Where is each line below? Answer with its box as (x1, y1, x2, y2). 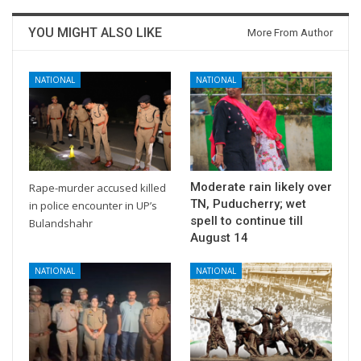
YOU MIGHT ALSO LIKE (28, 24, 162, 40)
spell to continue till (190, 213, 303, 228)
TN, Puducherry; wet (190, 196, 306, 211)
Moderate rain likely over (190, 179, 332, 194)
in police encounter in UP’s (29, 197, 157, 213)
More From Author (247, 26, 333, 39)
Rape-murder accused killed (29, 180, 166, 195)
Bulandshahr (29, 215, 93, 230)
